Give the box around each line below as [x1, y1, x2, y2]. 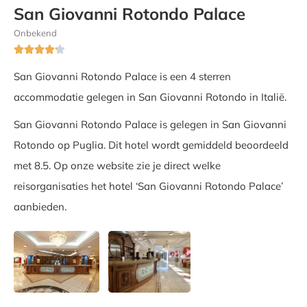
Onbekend [14, 27, 57, 39]
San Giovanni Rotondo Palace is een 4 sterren [14, 70, 231, 84]
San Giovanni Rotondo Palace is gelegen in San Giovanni [14, 118, 286, 132]
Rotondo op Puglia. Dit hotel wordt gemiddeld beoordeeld [14, 138, 288, 152]
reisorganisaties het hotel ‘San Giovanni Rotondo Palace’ [14, 180, 283, 193]
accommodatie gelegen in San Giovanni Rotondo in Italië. [14, 90, 286, 104]
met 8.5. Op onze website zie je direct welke [14, 159, 221, 173]
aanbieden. [14, 200, 66, 214]
